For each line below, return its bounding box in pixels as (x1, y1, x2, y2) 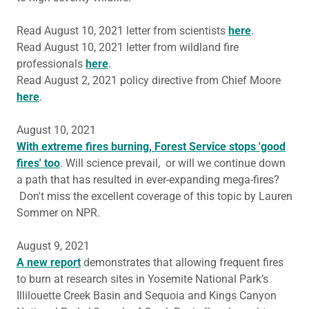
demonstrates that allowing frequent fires (81, 256, 283, 269)
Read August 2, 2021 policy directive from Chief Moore (17, 74, 281, 87)
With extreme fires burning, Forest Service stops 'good (17, 140, 286, 153)
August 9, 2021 (17, 239, 92, 252)
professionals (17, 57, 86, 70)
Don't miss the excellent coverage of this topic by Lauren (17, 190, 292, 203)
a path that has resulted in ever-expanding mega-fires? (17, 173, 279, 186)
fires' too (17, 157, 60, 170)
